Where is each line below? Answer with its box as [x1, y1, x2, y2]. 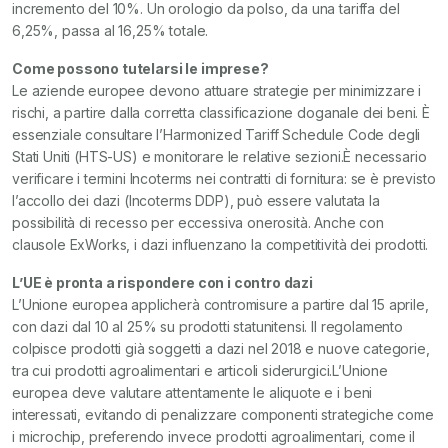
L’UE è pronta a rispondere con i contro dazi [12, 274, 313, 291]
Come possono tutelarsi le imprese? [12, 60, 269, 77]
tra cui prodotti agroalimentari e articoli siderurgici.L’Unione [12, 362, 388, 379]
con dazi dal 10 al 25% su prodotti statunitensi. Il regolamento [12, 318, 403, 335]
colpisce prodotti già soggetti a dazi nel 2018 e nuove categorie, [12, 340, 430, 357]
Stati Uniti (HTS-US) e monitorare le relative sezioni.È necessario [12, 148, 427, 165]
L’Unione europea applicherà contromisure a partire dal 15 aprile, [12, 296, 429, 313]
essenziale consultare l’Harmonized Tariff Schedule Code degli [12, 126, 421, 143]
